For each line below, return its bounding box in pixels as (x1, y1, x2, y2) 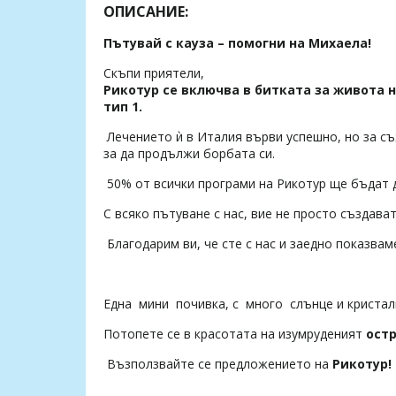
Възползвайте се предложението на (103, 355, 329, 373)
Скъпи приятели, (103, 65, 204, 82)
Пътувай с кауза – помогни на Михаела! (103, 34, 371, 52)
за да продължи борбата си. (103, 145, 275, 163)
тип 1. (103, 98, 142, 116)
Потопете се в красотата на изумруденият (103, 325, 366, 343)
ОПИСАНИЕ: (103, 2, 188, 22)
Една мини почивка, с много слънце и (103, 295, 347, 313)
